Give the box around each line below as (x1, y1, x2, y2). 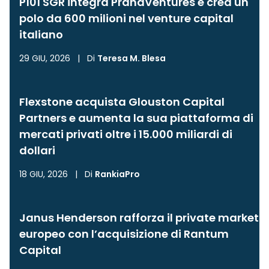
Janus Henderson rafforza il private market (19, 210, 259, 225)
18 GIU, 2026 (19, 168, 68, 180)
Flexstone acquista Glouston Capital (19, 94, 225, 109)
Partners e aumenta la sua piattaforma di (19, 110, 253, 125)
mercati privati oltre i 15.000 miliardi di (19, 127, 232, 142)
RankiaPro (95, 168, 140, 180)
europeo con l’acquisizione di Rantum (19, 226, 229, 241)
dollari (19, 143, 55, 158)
